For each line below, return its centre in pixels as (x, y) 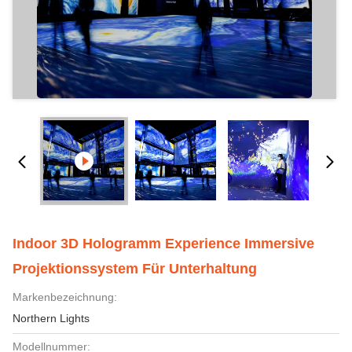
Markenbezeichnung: (65, 297)
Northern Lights (51, 318)
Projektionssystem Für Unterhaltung (135, 269)
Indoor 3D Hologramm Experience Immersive (163, 244)
